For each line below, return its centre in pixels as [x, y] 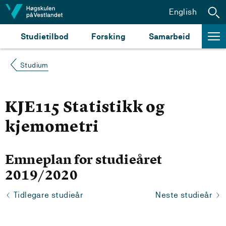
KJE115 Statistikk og [85, 108]
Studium [34, 65]
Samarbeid [170, 36]
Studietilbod [44, 36]
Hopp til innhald [40, 11]
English [183, 12]
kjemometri [52, 128]
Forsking [109, 36]
